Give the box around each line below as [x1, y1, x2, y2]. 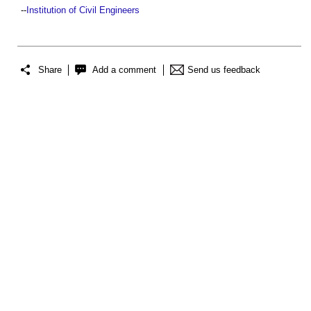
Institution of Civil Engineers [26, 4, 140, 15]
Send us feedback [187, 65, 260, 76]
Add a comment [92, 65, 156, 76]
